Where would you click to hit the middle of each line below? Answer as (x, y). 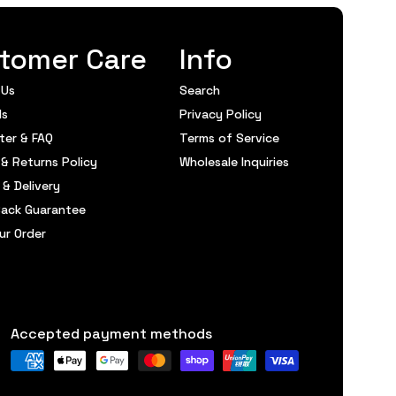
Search (199, 89)
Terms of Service (229, 137)
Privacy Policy (220, 113)
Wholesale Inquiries (234, 161)
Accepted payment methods (111, 332)
